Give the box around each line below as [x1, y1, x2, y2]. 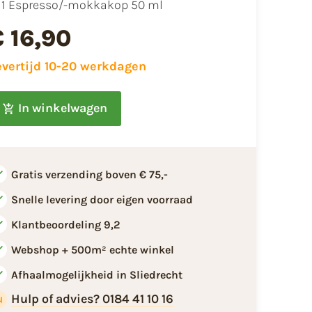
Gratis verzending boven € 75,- [10, 167, 168, 181]
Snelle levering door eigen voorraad [10, 192, 193, 206]
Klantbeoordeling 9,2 [10, 217, 120, 231]
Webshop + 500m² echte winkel [10, 242, 174, 256]
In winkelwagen [17, 100, 107, 116]
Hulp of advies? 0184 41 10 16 [10, 291, 173, 307]
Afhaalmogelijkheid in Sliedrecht [10, 267, 182, 281]
